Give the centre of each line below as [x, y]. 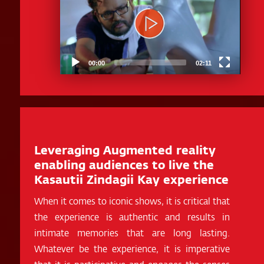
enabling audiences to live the [124, 165]
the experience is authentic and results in [132, 216]
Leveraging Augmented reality [125, 150]
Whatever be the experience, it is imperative [132, 248]
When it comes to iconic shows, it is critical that [132, 200]
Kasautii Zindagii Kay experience [131, 179]
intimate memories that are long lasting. [132, 232]
